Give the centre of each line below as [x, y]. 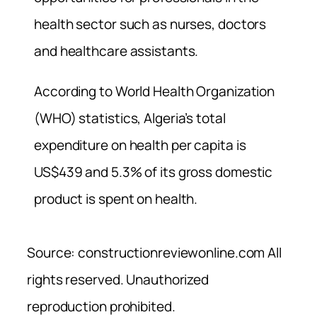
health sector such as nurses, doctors [150, 24]
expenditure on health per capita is [140, 145]
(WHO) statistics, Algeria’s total [130, 119]
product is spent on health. [116, 199]
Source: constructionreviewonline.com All [154, 253]
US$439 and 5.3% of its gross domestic [154, 172]
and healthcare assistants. [116, 51]
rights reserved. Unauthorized [118, 280]
